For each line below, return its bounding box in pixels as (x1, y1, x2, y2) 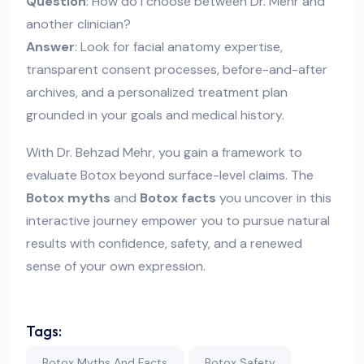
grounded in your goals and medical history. (26, 106, 284, 123)
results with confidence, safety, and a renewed (26, 234, 302, 252)
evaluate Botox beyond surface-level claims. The (26, 166, 314, 184)
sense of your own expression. (26, 257, 206, 275)
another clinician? (26, 15, 131, 32)
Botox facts (140, 188, 216, 206)
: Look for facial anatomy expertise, (75, 37, 283, 55)
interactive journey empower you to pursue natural (26, 211, 330, 229)
